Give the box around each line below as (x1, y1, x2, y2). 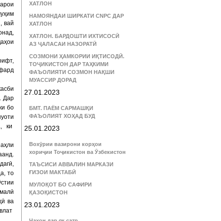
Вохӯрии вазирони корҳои (29, 141, 102, 147)
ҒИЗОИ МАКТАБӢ (29, 169, 76, 175)
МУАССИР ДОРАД (29, 77, 76, 83)
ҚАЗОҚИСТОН (29, 189, 68, 195)
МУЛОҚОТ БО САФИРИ (29, 182, 92, 187)
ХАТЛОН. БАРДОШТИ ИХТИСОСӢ (29, 33, 119, 39)
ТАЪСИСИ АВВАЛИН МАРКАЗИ (29, 161, 113, 167)
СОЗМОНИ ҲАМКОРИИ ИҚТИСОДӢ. (29, 53, 124, 59)
